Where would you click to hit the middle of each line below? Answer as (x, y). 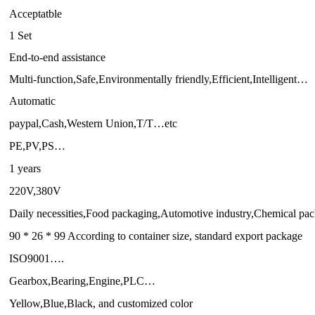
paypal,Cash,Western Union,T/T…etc (93, 123)
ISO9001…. (37, 258)
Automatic (32, 101)
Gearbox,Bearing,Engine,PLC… (82, 281)
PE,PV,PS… (37, 146)
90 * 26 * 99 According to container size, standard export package (156, 236)
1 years (25, 168)
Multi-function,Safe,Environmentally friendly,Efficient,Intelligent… (159, 79)
